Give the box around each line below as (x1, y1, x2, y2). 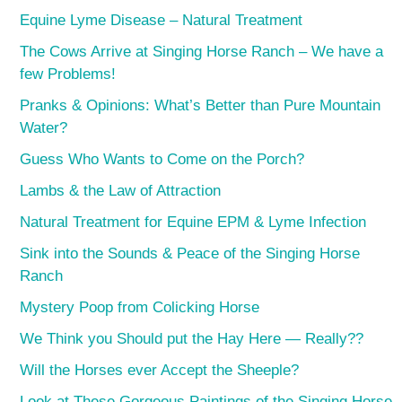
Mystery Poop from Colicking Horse (20, 298, 260, 316)
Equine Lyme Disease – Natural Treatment (20, 11, 303, 29)
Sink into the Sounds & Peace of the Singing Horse (20, 244, 361, 262)
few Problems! (20, 65, 117, 83)
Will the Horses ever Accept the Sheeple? (20, 361, 300, 379)
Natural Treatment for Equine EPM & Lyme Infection (20, 213, 367, 231)
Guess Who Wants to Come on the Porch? (20, 150, 305, 168)
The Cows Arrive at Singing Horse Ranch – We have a (20, 42, 384, 60)
